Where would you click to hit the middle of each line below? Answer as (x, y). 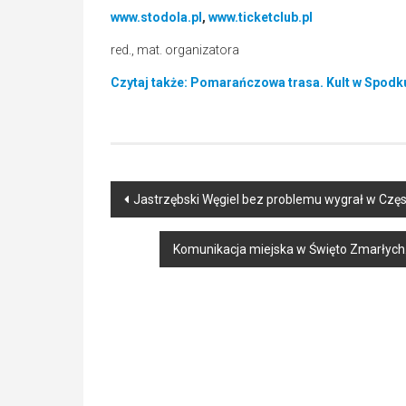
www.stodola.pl (156, 18)
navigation (167, 229)
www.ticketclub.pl (261, 18)
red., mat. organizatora (175, 50)
